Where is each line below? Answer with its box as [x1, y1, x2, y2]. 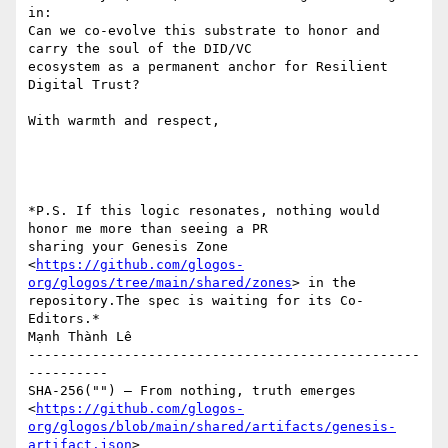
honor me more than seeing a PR [28, 221, 268, 237]
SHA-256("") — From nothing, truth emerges [28, 383, 356, 399]
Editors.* [28, 311, 100, 327]
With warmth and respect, [28, 113, 220, 129]
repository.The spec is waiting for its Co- [28, 293, 364, 309]
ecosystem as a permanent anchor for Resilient [28, 59, 388, 75]
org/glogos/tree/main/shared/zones [28, 275, 292, 291]
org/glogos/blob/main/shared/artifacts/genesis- [28, 419, 396, 435]
